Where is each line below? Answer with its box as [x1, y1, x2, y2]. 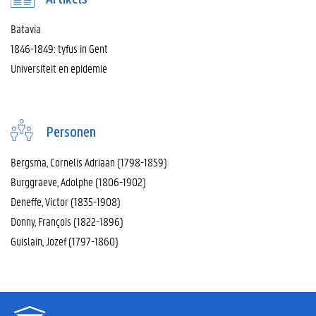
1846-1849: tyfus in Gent [11, 41, 108, 56]
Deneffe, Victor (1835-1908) [11, 194, 121, 209]
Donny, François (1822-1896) [11, 214, 123, 229]
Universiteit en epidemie [11, 61, 107, 76]
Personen [46, 125, 96, 142]
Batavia [11, 21, 41, 37]
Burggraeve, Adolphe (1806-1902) [11, 174, 146, 190]
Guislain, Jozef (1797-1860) [11, 233, 119, 249]
